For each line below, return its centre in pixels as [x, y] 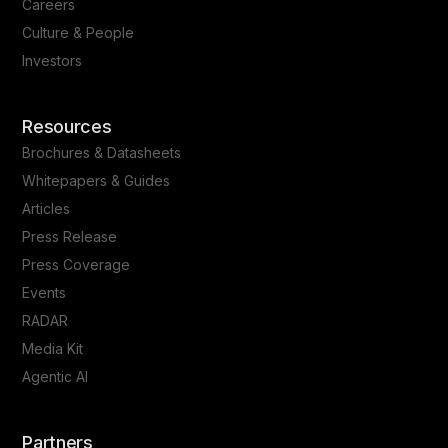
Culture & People [78, 32]
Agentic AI [55, 376]
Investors [52, 60]
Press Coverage [76, 264]
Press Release [70, 236]
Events [44, 292]
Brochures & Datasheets [102, 152]
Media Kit [53, 348]
